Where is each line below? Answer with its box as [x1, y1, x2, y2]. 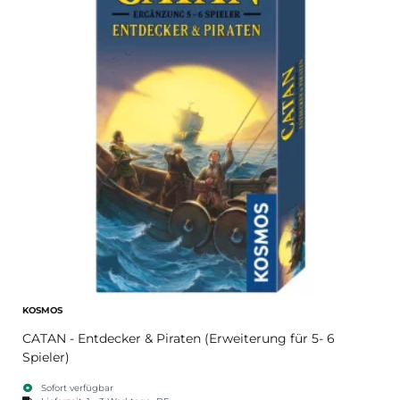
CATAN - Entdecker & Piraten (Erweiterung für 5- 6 [22, 329, 335, 346]
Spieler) [22, 348, 70, 365]
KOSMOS [22, 304, 62, 316]
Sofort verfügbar [40, 381, 113, 394]
